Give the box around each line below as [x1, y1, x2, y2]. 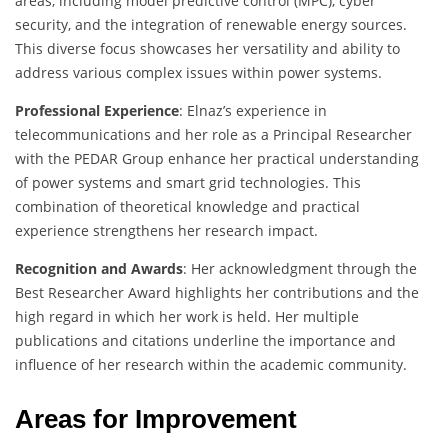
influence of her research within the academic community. [15, 355, 407, 375]
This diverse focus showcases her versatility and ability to [15, 39, 400, 59]
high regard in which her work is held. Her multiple [15, 307, 359, 327]
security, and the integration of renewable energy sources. [15, 15, 407, 35]
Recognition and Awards [15, 259, 183, 279]
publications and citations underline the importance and [15, 331, 396, 351]
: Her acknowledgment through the [183, 259, 417, 279]
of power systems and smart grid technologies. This [15, 173, 361, 193]
